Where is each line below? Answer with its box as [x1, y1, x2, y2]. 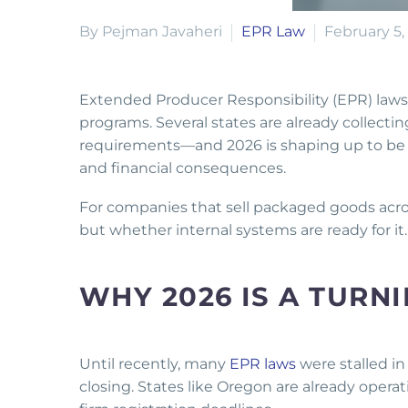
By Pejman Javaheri [79, 22, 222, 40]
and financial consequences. [79, 158, 290, 177]
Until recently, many [79, 355, 229, 373]
